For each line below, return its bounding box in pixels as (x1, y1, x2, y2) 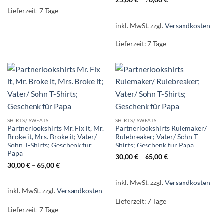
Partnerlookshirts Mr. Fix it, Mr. (7, 124, 104, 133)
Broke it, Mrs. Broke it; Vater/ (7, 133, 97, 141)
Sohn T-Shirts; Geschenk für (7, 141, 92, 149)
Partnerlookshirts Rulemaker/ (115, 124, 207, 133)
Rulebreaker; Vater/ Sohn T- (115, 133, 200, 141)
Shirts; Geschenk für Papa (115, 141, 194, 149)
